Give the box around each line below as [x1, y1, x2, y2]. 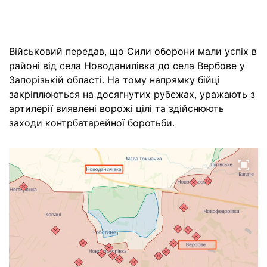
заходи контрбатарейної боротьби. [9, 117, 175, 129]
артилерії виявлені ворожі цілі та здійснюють [9, 103, 224, 114]
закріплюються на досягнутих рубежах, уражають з [9, 88, 255, 100]
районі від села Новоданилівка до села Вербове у [9, 60, 245, 72]
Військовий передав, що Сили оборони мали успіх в [9, 45, 257, 57]
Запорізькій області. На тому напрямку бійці [9, 74, 220, 86]
